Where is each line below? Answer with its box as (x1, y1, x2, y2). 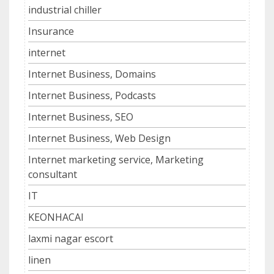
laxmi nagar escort (28, 231, 113, 245)
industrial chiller (28, 2, 102, 17)
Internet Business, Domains (28, 67, 156, 81)
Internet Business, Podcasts (28, 88, 156, 102)
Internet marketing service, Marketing (28, 152, 204, 166)
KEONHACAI (28, 210, 84, 224)
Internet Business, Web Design (28, 131, 171, 145)
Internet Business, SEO (28, 109, 133, 124)
